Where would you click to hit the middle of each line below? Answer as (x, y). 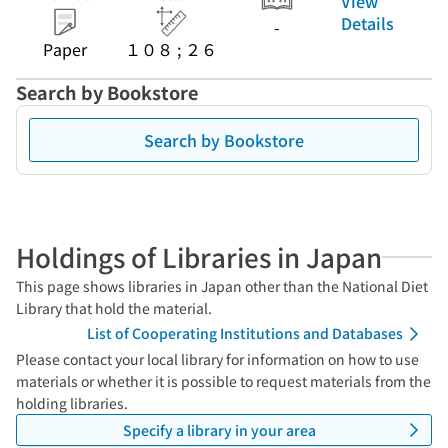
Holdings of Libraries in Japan (199, 256)
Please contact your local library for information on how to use (217, 359)
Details (367, 22)
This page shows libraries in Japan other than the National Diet (222, 286)
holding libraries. (72, 403)
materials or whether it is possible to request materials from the (223, 381)
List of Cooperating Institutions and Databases (245, 333)
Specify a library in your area (219, 429)
